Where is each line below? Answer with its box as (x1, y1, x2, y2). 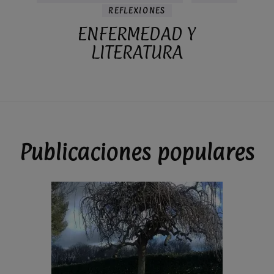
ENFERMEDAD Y (78, 22, 196, 45)
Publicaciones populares (20, 139, 254, 165)
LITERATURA (91, 40, 183, 63)
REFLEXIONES (108, 5, 166, 15)
